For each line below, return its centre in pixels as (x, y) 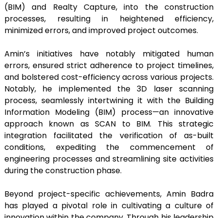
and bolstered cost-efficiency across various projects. (109, 77)
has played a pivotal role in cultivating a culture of (109, 205)
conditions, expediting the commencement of (109, 147)
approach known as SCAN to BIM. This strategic (109, 124)
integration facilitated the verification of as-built (109, 135)
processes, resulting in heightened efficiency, (109, 18)
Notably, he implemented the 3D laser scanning (109, 89)
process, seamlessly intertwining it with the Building (109, 100)
